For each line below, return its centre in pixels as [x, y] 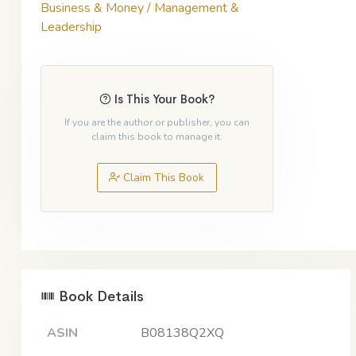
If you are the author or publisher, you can [157, 122]
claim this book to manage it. [157, 136]
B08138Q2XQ [182, 333]
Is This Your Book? [163, 99]
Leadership [71, 27]
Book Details [99, 296]
